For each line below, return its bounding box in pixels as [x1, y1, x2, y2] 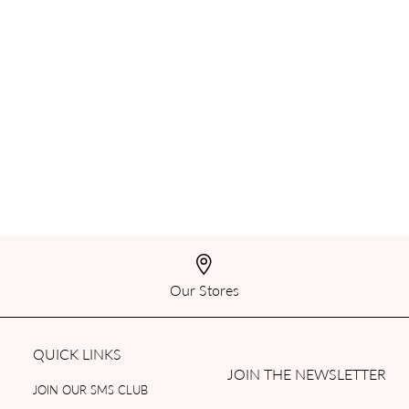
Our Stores [169, 279, 239, 301]
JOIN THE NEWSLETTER [226, 363, 386, 385]
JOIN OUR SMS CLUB [32, 381, 148, 399]
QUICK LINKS [32, 343, 121, 365]
